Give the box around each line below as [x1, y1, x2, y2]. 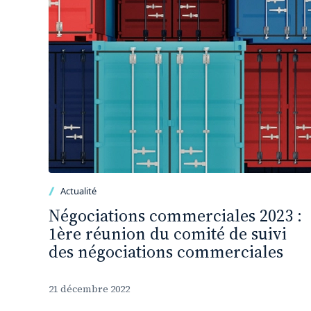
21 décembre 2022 [49, 282, 130, 296]
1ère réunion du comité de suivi [49, 222, 287, 245]
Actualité [60, 185, 96, 197]
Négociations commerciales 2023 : [49, 204, 302, 227]
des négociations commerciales [49, 240, 283, 263]
